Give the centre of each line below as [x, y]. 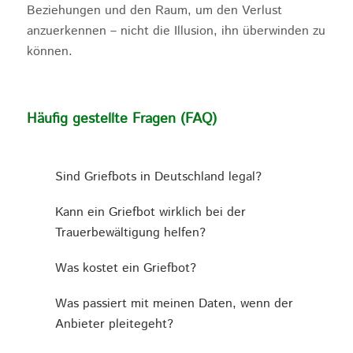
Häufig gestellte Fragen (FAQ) [121, 119]
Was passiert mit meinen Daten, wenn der [174, 304]
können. [49, 51]
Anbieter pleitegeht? [114, 325]
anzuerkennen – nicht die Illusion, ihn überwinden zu [176, 31]
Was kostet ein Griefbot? [125, 269]
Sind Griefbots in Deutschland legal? [158, 177]
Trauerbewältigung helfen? [130, 233]
